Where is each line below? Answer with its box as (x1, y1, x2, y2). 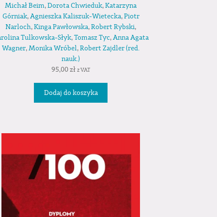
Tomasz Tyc (74, 33, 110, 43)
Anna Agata (112, 33, 149, 43)
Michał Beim (5, 1, 45, 11)
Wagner (2, 44, 26, 53)
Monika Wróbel (29, 44, 77, 53)
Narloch (5, 23, 31, 32)
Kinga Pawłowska (34, 23, 89, 32)
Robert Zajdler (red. (80, 44, 140, 53)
